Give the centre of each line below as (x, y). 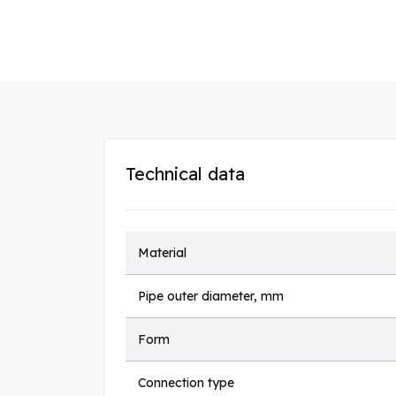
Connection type (186, 383)
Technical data (185, 174)
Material (162, 253)
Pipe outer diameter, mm (211, 297)
